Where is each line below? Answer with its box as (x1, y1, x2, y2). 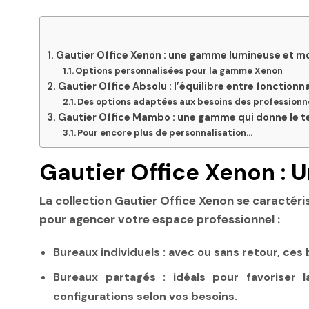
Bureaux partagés (53, 270, 156, 285)
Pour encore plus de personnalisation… (77, 126, 253, 139)
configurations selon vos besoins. (53, 289, 237, 304)
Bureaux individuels (53, 245, 160, 260)
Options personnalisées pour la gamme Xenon (75, 64, 283, 77)
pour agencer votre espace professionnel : (39, 212, 280, 228)
